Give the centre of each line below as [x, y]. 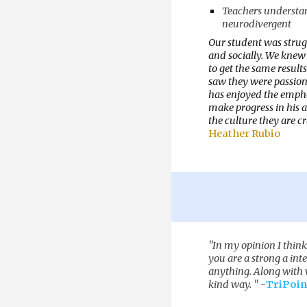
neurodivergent [256, 24]
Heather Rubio [244, 134]
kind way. [230, 284]
